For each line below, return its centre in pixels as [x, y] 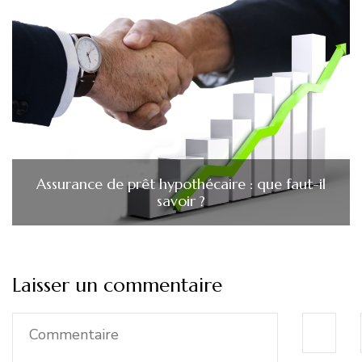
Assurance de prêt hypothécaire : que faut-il [181, 183]
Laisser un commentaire [117, 285]
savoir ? [181, 200]
